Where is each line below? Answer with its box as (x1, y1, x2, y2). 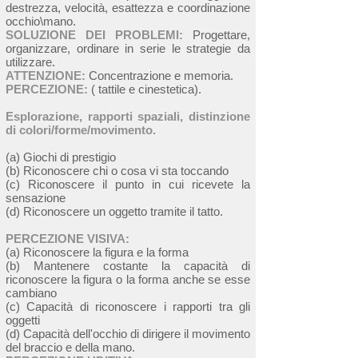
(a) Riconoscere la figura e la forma (6, 245, 189, 259)
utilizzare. (6, 55, 55, 69)
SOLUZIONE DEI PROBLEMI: (6, 28, 183, 42)
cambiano (6, 286, 57, 300)
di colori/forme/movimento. (6, 123, 156, 137)
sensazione (6, 191, 66, 205)
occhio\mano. (6, 14, 76, 28)
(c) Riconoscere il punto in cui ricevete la (6, 177, 250, 191)
